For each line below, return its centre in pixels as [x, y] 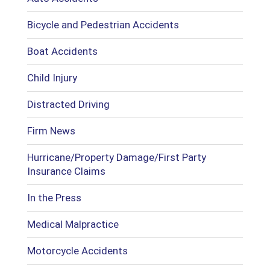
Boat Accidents [62, 51]
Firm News [51, 130]
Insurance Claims [66, 171]
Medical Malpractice [73, 224]
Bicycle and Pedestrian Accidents [103, 24]
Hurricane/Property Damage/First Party [116, 157]
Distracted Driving [68, 104]
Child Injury [52, 77]
